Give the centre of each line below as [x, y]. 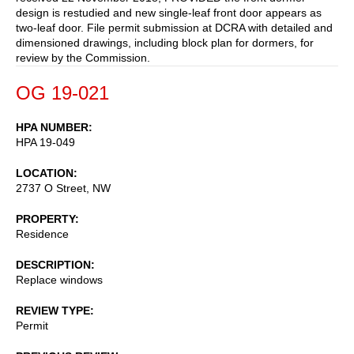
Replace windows [59, 279]
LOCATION [45, 173]
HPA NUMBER [52, 127]
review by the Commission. [83, 57]
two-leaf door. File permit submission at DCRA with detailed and [174, 27]
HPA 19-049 [45, 142]
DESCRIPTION [53, 264]
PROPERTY [45, 218]
